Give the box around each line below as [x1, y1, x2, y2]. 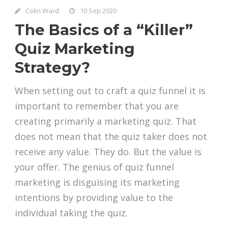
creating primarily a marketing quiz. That [15, 115, 196, 128]
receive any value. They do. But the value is [15, 146, 202, 158]
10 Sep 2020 [80, 6, 117, 16]
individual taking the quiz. [15, 207, 130, 219]
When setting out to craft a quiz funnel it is [15, 84, 206, 97]
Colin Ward [25, 6, 59, 16]
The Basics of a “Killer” [15, 21, 193, 39]
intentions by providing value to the [15, 191, 173, 204]
